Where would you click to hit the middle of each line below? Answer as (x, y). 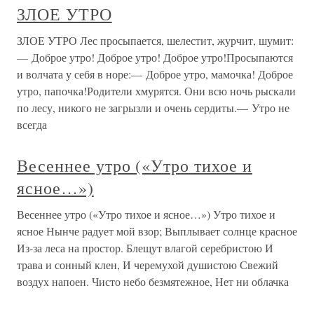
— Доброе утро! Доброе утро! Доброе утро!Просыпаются (155, 57)
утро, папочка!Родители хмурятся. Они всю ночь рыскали (156, 91)
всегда (32, 124)
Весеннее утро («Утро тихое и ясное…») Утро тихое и (146, 214)
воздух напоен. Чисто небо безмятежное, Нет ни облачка (153, 281)
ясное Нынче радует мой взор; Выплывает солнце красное (157, 231)
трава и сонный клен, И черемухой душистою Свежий (148, 265)
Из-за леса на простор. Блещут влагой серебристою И (145, 248)
